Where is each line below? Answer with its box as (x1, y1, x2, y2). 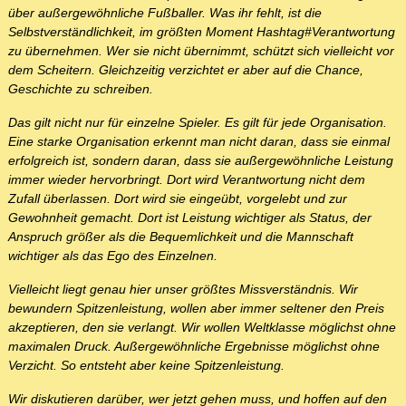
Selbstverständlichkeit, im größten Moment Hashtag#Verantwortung (8, 24, 395, 40)
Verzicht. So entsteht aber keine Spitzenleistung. (8, 358, 285, 373)
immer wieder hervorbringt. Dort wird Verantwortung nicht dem (8, 172, 365, 188)
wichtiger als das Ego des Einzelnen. (8, 248, 217, 264)
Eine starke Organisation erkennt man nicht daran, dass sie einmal (8, 134, 390, 150)
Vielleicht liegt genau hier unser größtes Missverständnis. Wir (8, 282, 358, 297)
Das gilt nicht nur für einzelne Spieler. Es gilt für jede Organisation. (8, 115, 387, 130)
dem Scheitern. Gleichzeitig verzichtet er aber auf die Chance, (8, 63, 363, 78)
